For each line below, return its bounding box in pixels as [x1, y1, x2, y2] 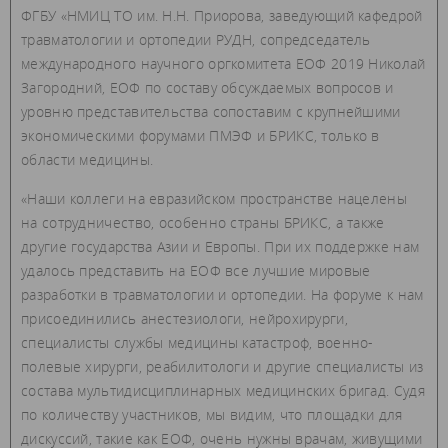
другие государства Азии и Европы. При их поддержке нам [21, 237, 420, 257]
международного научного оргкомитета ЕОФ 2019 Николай [21, 54, 426, 74]
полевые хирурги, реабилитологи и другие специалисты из [21, 357, 424, 377]
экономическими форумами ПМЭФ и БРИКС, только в [21, 126, 380, 146]
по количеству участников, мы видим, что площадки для [21, 405, 403, 425]
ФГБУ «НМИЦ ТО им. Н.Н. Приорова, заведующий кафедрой [21, 6, 423, 26]
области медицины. [21, 150, 154, 170]
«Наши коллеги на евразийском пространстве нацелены [21, 189, 407, 209]
